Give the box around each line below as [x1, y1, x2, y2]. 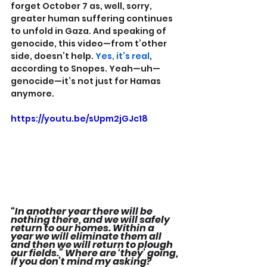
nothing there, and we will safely [11, 213, 172, 227]
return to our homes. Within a [11, 221, 156, 235]
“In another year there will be [11, 204, 154, 219]
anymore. [11, 87, 54, 100]
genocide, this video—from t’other [11, 37, 169, 49]
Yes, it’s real [95, 49, 150, 62]
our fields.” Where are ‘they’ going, [11, 246, 180, 260]
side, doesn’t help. [11, 49, 95, 62]
